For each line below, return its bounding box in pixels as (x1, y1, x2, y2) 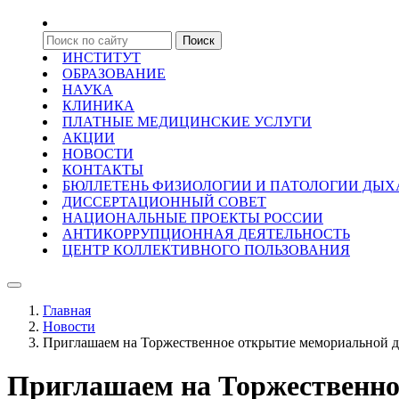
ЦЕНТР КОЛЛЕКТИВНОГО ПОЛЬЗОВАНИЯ (62, 242, 350, 257)
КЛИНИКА (62, 98, 134, 113)
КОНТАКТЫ (62, 162, 143, 177)
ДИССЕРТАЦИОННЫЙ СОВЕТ (62, 194, 266, 209)
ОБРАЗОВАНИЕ (62, 66, 166, 81)
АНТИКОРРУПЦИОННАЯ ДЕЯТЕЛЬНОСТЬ (62, 226, 350, 241)
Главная (43, 303, 91, 318)
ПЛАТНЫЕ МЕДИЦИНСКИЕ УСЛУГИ (62, 114, 312, 129)
